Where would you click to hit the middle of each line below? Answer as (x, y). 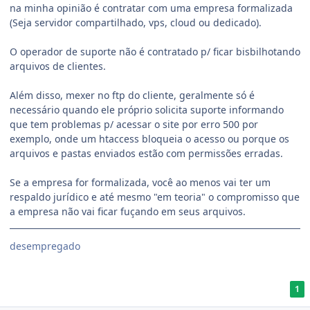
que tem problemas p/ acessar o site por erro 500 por (134, 124)
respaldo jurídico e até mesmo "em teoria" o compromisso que (155, 197)
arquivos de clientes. (58, 66)
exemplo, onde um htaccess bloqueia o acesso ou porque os (149, 138)
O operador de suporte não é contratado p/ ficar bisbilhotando (155, 51)
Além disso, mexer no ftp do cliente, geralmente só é (132, 95)
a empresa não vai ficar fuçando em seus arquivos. (128, 211)
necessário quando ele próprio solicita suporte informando (147, 109)
